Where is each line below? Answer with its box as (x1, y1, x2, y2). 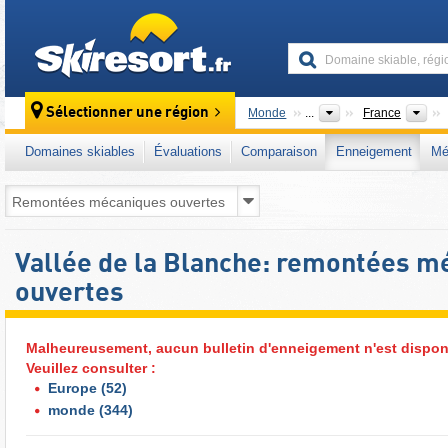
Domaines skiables (25, 144, 135, 159)
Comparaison (241, 144, 317, 159)
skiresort (239, 14, 293, 30)
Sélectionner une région (46, 105, 210, 122)
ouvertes (15, 280, 124, 307)
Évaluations (154, 144, 222, 159)
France (362, 106, 401, 120)
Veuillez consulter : (26, 360, 156, 376)
